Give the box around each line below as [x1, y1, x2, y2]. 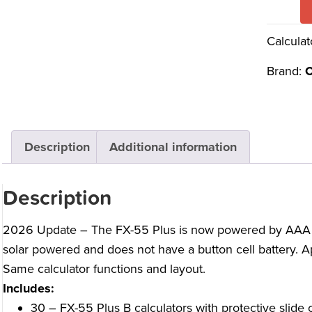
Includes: [2, 281, 54, 297]
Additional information [109, 139, 237, 155]
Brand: [266, 63, 305, 79]
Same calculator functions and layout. [2, 261, 205, 277]
